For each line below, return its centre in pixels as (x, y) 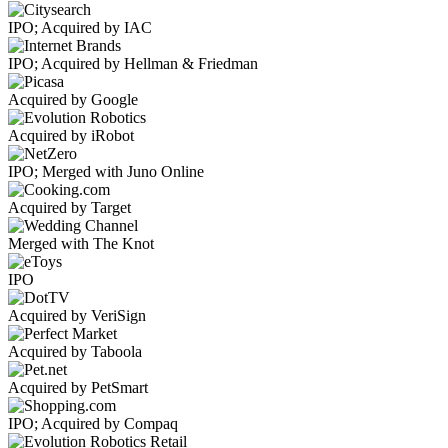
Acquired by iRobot (71, 136)
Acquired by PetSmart (78, 388)
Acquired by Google (73, 100)
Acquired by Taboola (75, 352)
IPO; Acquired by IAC (80, 28)
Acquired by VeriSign (77, 316)
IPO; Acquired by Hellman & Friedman (133, 64)
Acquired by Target (69, 208)
